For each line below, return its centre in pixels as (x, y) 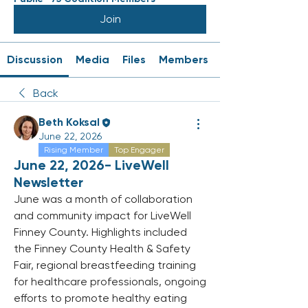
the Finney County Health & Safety (102, 249)
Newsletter (48, 182)
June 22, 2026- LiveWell (91, 165)
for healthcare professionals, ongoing (110, 282)
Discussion (34, 59)
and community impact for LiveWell (102, 216)
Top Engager (139, 150)
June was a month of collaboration (103, 199)
